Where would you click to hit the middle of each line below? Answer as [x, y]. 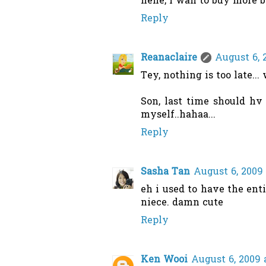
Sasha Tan [165, 172]
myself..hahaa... [178, 115]
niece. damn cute [182, 203]
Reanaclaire [169, 58]
